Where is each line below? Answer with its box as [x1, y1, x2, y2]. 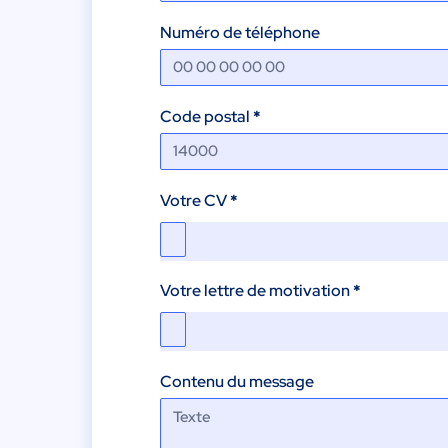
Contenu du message [160, 371, 314, 393]
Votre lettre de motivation [160, 280, 353, 302]
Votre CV [160, 189, 230, 211]
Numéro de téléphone [160, 21, 320, 43]
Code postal [160, 105, 253, 127]
